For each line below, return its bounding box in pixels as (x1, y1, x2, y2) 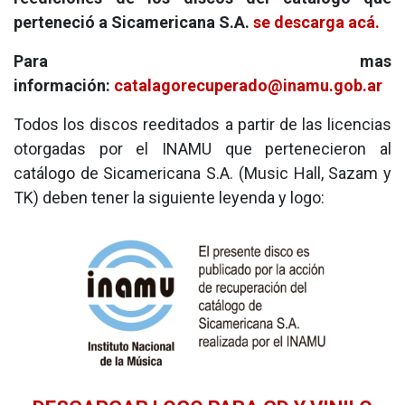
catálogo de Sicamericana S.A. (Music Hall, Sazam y (14, 164, 391, 183)
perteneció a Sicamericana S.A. (14, 13, 250, 32)
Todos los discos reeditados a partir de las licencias (14, 115, 391, 134)
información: (14, 76, 114, 95)
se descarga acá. (250, 13, 380, 32)
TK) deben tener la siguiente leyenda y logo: (14, 188, 325, 207)
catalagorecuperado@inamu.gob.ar (114, 76, 382, 95)
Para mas (14, 52, 391, 71)
